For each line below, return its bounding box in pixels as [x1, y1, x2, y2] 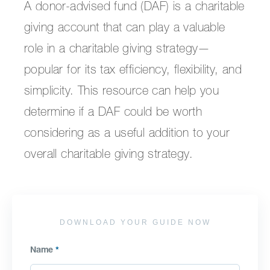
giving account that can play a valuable [24, 22, 225, 35]
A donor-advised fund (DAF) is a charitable [24, 1, 245, 14]
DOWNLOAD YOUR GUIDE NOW [59, 218, 211, 227]
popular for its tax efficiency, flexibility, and [24, 64, 242, 77]
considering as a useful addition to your [24, 128, 230, 140]
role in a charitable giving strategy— [24, 43, 210, 56]
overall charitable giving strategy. [24, 149, 193, 162]
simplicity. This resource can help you [24, 86, 219, 98]
